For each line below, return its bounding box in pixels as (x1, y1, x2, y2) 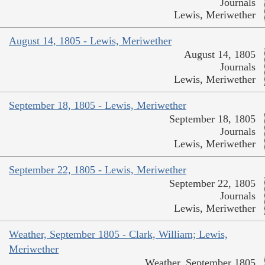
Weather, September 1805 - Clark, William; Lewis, (9, 228, 228, 241)
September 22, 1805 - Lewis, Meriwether (9, 164, 186, 176)
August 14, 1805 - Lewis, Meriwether (9, 35, 172, 47)
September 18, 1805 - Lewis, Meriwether (9, 99, 186, 112)
